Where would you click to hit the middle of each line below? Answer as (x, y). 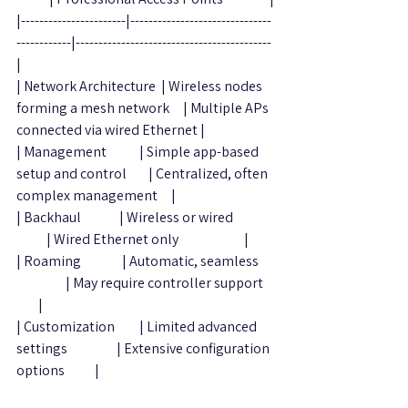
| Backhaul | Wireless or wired (145, 218)
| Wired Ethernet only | (133, 240)
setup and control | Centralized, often (143, 174)
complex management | (96, 196)
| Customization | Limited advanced (138, 327)
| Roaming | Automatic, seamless (146, 261)
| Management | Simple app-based (139, 152)
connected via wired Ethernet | (111, 130)
